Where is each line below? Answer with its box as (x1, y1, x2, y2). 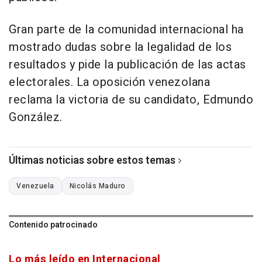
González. (9, 108, 63, 126)
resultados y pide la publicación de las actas (9, 56, 246, 73)
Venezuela (16, 180, 54, 191)
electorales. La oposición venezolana (9, 73, 210, 91)
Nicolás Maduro (69, 180, 126, 191)
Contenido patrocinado (9, 218, 98, 231)
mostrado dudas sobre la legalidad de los (9, 38, 232, 56)
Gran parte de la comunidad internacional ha (9, 20, 244, 38)
